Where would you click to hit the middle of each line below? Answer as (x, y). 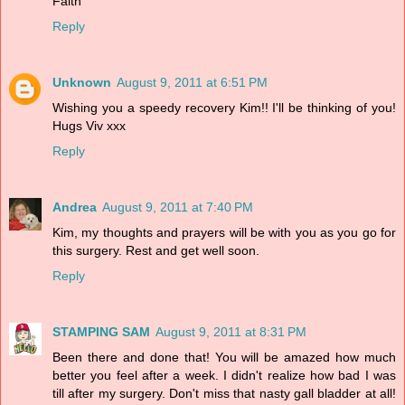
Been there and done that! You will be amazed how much (224, 357)
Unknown (82, 82)
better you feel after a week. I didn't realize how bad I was (224, 375)
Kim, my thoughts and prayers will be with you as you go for (224, 232)
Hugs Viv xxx (89, 125)
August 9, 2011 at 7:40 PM (178, 207)
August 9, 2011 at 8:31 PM (231, 331)
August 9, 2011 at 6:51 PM (192, 82)
